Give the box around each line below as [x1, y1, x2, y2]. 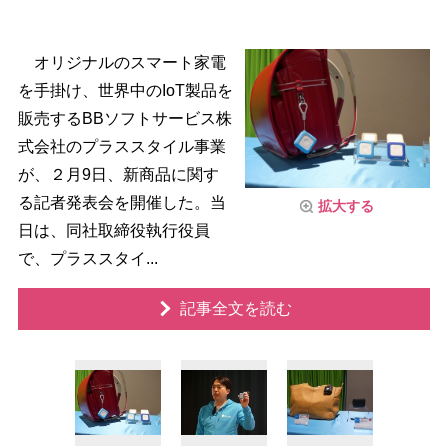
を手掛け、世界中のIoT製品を [17, 82, 233, 99]
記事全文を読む [179, 300, 292, 317]
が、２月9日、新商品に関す [17, 166, 219, 183]
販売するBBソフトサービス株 [17, 110, 232, 127]
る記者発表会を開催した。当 [17, 194, 226, 211]
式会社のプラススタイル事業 [17, 138, 226, 155]
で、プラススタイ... [17, 250, 158, 267]
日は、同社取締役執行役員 [17, 222, 210, 239]
